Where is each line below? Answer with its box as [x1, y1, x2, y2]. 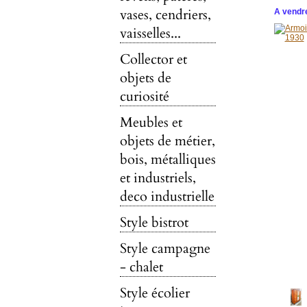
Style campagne [119, 239, 210, 258]
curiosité [119, 87, 169, 106]
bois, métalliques [119, 150, 216, 169]
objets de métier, [119, 132, 215, 150]
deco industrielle [119, 187, 214, 206]
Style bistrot [119, 213, 188, 232]
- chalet [119, 258, 163, 276]
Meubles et [119, 113, 182, 132]
